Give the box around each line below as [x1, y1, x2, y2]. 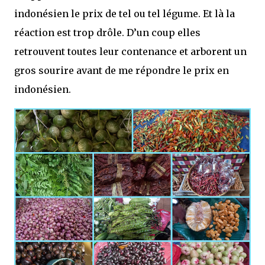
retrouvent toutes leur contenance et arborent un [14, 45, 247, 57]
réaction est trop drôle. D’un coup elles [14, 26, 201, 38]
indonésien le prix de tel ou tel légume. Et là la [14, 7, 235, 20]
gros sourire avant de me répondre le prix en [14, 64, 229, 76]
